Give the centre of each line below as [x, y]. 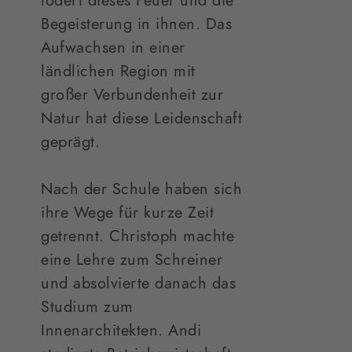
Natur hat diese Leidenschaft [142, 118]
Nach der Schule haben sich [142, 189]
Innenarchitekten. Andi [121, 330]
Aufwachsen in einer [113, 48]
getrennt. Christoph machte [138, 236]
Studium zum [87, 307]
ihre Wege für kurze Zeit [128, 213]
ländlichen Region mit [118, 71]
